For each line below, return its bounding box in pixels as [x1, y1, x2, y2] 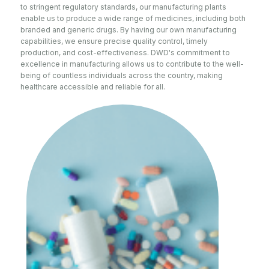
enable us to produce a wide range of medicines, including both [20, 13, 246, 23]
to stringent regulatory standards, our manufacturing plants [20, 2, 226, 11]
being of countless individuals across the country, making [20, 70, 223, 80]
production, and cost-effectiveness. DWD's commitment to [20, 47, 230, 57]
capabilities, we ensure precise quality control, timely [20, 36, 208, 46]
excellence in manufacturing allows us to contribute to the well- [20, 59, 244, 68]
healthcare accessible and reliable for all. [20, 82, 165, 91]
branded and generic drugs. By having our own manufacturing [20, 25, 237, 34]
